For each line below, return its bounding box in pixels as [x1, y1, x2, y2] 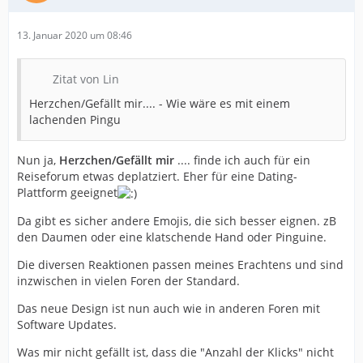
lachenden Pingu [29, 111, 121, 127]
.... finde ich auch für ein [174, 152, 310, 168]
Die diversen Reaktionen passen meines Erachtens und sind [17, 257, 344, 273]
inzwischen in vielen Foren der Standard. [17, 273, 240, 289]
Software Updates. [17, 317, 117, 333]
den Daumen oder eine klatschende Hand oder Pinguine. [17, 229, 327, 246]
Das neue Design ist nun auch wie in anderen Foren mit [17, 301, 320, 317]
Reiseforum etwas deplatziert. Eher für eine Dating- [17, 168, 297, 184]
